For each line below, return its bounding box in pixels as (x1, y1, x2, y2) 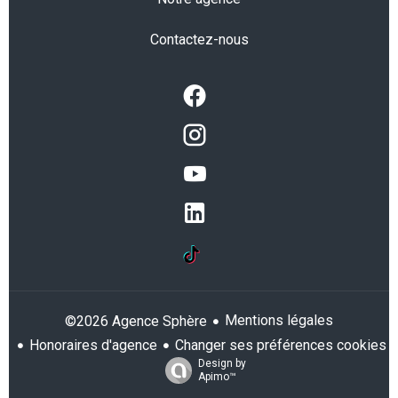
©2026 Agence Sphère (65, 312, 207, 330)
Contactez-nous (149, 31, 249, 48)
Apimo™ (198, 370, 236, 384)
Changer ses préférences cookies (175, 336, 386, 354)
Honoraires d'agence (29, 336, 157, 354)
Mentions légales (225, 312, 333, 330)
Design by (198, 357, 246, 370)
